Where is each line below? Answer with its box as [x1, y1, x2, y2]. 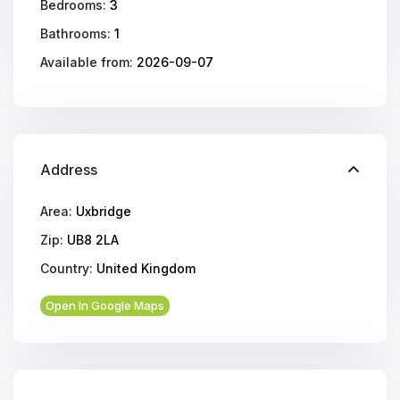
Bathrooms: [40, 26, 112, 42]
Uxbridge [76, 204, 132, 220]
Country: [40, 261, 94, 277]
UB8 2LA [63, 232, 120, 248]
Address [40, 161, 98, 179]
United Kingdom [93, 261, 196, 277]
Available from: [40, 54, 134, 71]
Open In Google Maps [46, 298, 165, 313]
